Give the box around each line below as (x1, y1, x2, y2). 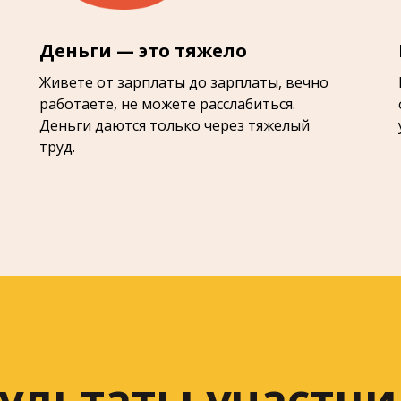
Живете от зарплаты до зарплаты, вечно (39, 73, 328, 92)
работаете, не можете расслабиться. (39, 94, 295, 114)
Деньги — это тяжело (39, 38, 247, 63)
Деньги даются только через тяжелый (39, 115, 310, 135)
